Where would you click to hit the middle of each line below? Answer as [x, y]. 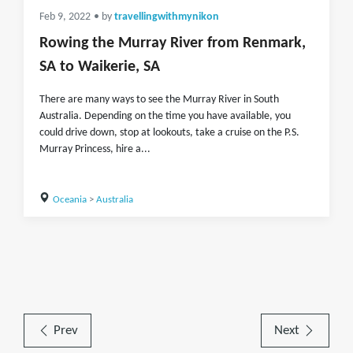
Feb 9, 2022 [65, 17]
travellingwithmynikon [167, 17]
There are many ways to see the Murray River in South [159, 100]
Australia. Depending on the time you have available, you [165, 116]
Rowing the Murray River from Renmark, [173, 43]
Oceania [69, 200]
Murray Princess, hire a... [95, 149]
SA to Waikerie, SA [100, 67]
